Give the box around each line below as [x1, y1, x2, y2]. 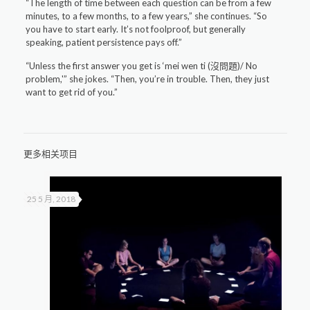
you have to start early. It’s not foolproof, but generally [26, 24, 246, 35]
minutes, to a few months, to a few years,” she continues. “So [26, 10, 268, 22]
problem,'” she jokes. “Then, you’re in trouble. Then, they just [26, 73, 270, 85]
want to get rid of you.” [26, 86, 118, 98]
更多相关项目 [23, 148, 77, 161]
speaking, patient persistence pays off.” [26, 37, 183, 48]
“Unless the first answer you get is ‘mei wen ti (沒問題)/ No [26, 60, 258, 72]
